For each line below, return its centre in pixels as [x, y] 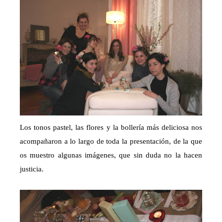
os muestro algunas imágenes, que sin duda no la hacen [111, 155]
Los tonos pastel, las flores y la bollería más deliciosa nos [111, 128]
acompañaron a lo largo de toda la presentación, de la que [111, 141]
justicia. [32, 169]
